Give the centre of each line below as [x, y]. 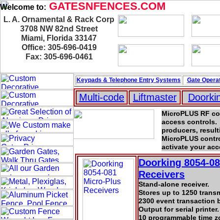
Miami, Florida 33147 [59, 38]
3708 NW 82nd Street [59, 29]
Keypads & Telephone [108, 80]
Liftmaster [155, 97]
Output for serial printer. [179, 209]
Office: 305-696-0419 [59, 47]
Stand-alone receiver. [174, 184]
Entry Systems [160, 80]
